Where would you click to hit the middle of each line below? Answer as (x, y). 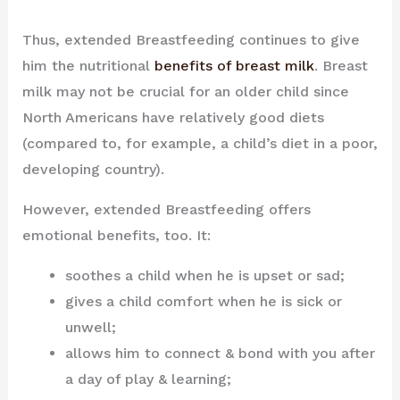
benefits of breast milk (234, 65)
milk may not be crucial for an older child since (185, 91)
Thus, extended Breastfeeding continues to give (191, 39)
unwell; (90, 327)
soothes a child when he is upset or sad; (204, 275)
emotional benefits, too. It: (116, 235)
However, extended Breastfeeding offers (166, 209)
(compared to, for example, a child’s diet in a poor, (200, 143)
